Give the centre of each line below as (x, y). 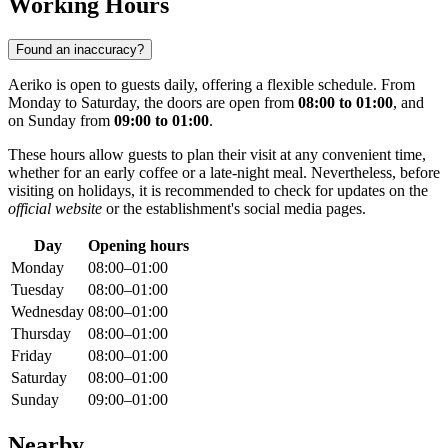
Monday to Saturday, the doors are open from (153, 103)
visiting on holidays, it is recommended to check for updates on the (218, 191)
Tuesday (37, 290)
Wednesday (47, 312)
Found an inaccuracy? (80, 50)
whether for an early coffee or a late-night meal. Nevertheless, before (224, 173)
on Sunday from (61, 121)
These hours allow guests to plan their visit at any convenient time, (217, 155)
